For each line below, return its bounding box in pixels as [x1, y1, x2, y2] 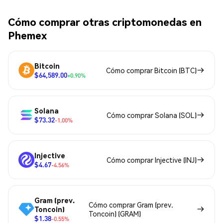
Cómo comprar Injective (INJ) [107, 155, 197, 164]
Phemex [8, 28, 47, 42]
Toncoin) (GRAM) [88, 209, 141, 218]
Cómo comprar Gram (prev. [88, 200, 173, 209]
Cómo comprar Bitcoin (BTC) [106, 65, 197, 75]
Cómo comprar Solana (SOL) [107, 110, 197, 119]
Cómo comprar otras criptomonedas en [8, 15, 202, 29]
